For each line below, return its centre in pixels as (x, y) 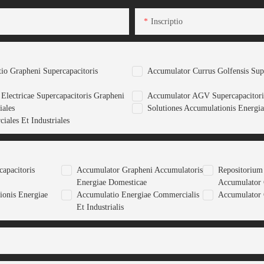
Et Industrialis (100, 207)
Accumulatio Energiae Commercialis (138, 195)
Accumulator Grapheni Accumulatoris (139, 170)
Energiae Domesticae (111, 183)
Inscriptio (167, 22)
